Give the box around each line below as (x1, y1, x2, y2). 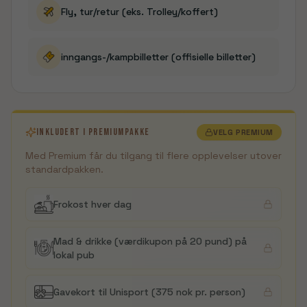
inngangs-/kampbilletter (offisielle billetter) (61, 51, 256, 63)
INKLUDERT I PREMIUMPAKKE (36, 126, 150, 138)
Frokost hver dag (53, 198, 132, 210)
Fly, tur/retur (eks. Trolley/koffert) (61, 5, 218, 18)
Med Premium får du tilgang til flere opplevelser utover (25, 149, 282, 162)
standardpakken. (25, 163, 103, 175)
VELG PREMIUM (213, 127, 273, 137)
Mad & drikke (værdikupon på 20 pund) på (53, 235, 247, 247)
